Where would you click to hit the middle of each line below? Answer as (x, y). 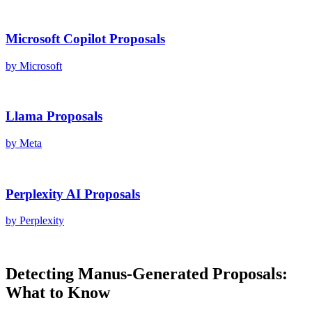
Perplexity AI (43, 194)
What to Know (58, 293)
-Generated (170, 274)
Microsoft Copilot (56, 38)
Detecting (42, 274)
